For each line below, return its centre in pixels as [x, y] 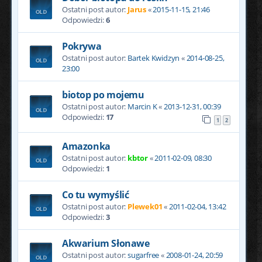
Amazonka [86, 146]
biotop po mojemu [103, 94]
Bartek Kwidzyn [154, 58]
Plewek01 [145, 207]
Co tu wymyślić [96, 195]
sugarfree [144, 255]
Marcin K [142, 106]
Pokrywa [82, 46]
